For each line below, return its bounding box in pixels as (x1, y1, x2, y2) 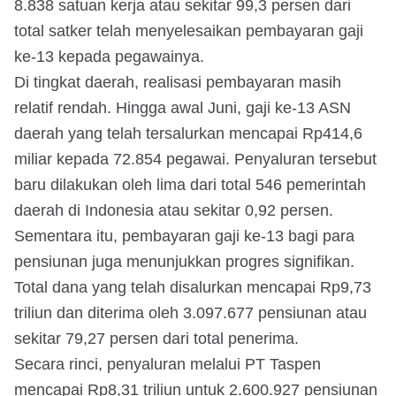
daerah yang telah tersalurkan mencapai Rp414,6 (14, 124, 362, 142)
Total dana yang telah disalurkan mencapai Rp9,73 (14, 278, 371, 296)
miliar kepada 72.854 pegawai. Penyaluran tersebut (14, 149, 377, 168)
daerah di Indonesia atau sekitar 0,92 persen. (14, 201, 333, 219)
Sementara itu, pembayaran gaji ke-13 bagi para (14, 226, 354, 245)
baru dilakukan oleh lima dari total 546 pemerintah (14, 175, 366, 194)
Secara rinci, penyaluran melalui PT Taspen (14, 354, 321, 373)
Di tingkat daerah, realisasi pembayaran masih (14, 72, 341, 91)
